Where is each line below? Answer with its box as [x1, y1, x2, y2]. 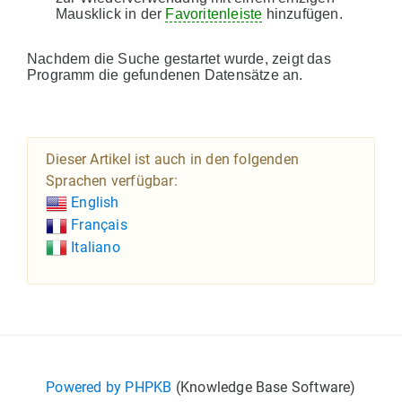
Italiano [67, 238, 120, 256]
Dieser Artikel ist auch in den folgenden [46, 151, 299, 168]
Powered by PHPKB [46, 379, 172, 397]
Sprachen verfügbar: [46, 172, 178, 189]
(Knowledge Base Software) [171, 379, 356, 397]
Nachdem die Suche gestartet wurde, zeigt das [27, 51, 331, 66]
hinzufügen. [262, 6, 343, 22]
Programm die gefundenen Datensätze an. [27, 67, 303, 83]
